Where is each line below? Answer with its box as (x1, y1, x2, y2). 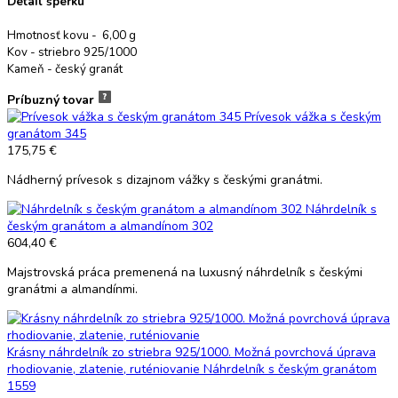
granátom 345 (7, 125, 86, 143)
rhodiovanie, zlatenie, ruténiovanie (7, 361, 200, 378)
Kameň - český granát (7, 61, 123, 78)
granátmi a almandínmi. (7, 281, 138, 298)
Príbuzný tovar (7, 92, 94, 109)
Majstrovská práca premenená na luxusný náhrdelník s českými (7, 264, 362, 282)
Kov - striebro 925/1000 (7, 44, 137, 61)
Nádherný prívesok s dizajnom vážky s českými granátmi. (7, 171, 322, 189)
